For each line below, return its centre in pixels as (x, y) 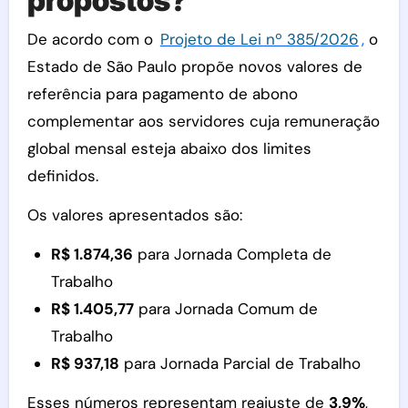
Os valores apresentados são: (134, 214)
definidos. (62, 175)
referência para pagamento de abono (162, 93)
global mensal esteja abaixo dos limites (169, 148)
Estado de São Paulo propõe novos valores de (194, 66)
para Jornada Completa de (232, 254)
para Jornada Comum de (225, 308)
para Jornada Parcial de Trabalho (240, 363)
